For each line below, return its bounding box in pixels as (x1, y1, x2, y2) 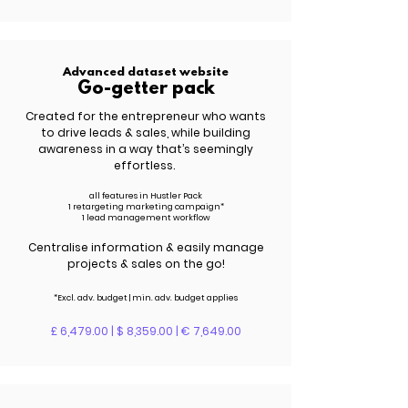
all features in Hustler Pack (89, 190, 202, 201)
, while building (167, 125, 250, 140)
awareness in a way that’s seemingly (38, 141, 253, 157)
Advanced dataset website (63, 66, 229, 79)
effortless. (114, 158, 178, 173)
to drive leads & (41, 125, 136, 140)
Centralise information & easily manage (27, 240, 264, 255)
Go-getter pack (76, 79, 215, 99)
